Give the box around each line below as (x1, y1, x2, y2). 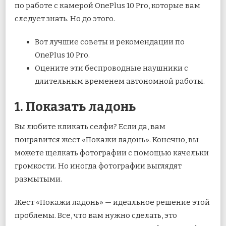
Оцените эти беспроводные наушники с (35, 64, 188, 73)
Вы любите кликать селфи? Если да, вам (15, 122, 165, 131)
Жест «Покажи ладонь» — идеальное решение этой (15, 197, 210, 207)
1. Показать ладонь (15, 99, 136, 115)
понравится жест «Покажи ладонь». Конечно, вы (15, 135, 199, 144)
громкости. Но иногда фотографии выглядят (15, 161, 182, 171)
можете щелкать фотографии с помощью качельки (15, 148, 209, 157)
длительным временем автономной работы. (35, 77, 205, 86)
